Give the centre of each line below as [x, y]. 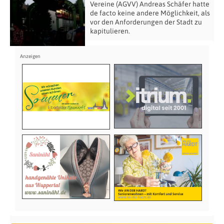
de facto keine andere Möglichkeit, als [150, 13]
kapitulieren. [110, 31]
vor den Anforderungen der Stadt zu [146, 22]
